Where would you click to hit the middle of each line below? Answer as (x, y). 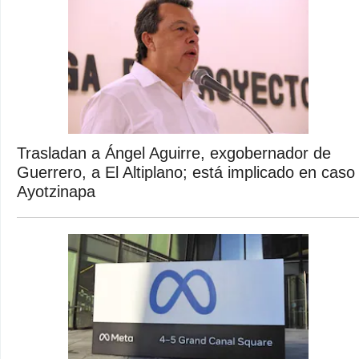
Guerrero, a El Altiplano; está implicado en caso (186, 172)
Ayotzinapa (56, 191)
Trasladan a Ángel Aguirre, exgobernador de (174, 153)
